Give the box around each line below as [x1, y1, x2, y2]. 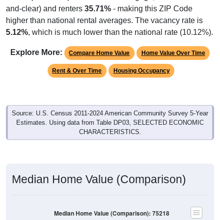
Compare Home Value [69, 49, 130, 56]
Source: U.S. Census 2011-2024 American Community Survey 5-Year [12, 109, 208, 117]
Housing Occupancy [113, 67, 170, 74]
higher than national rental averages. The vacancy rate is [6, 16, 203, 25]
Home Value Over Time [141, 49, 205, 56]
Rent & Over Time [52, 67, 102, 74]
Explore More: [10, 48, 62, 56]
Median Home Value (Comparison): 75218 [54, 209, 169, 218]
